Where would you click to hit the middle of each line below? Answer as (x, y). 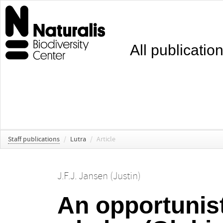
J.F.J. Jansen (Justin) (99, 176)
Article (106, 139)
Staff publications (34, 139)
